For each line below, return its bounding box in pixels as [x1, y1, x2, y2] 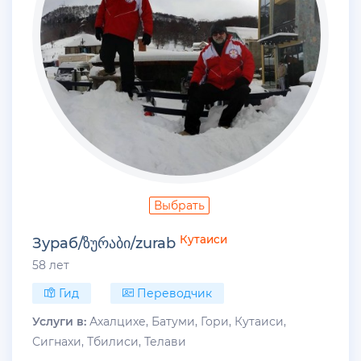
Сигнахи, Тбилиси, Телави [32, 334, 186, 349]
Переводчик [134, 285, 212, 301]
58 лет [32, 257, 69, 272]
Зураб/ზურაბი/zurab [32, 234, 176, 253]
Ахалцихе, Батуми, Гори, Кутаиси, [86, 313, 286, 329]
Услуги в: [32, 313, 86, 329]
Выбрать [153, 198, 205, 214]
